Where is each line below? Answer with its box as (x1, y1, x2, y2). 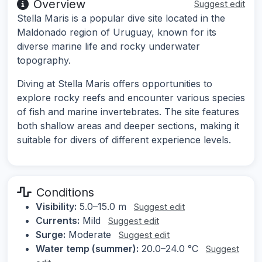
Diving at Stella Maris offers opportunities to (17, 78, 212, 90)
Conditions (36, 185, 94, 200)
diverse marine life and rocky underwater (17, 40, 200, 53)
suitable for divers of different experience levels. (17, 134, 231, 146)
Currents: (36, 215, 80, 227)
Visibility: (36, 201, 77, 213)
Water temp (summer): (36, 243, 139, 255)
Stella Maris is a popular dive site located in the (17, 12, 225, 25)
